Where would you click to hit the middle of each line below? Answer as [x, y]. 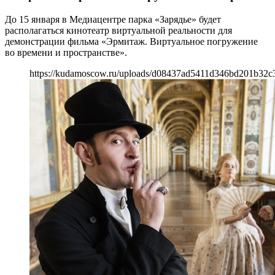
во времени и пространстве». [66, 52]
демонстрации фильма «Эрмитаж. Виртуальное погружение [131, 41]
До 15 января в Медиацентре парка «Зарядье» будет [113, 19]
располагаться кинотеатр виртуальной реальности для [118, 30]
